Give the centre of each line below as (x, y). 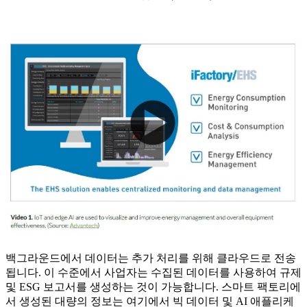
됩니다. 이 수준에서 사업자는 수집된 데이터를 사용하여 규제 (153, 273)
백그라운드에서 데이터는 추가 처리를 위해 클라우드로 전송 (151, 258)
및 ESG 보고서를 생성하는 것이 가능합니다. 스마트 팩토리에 (153, 287)
